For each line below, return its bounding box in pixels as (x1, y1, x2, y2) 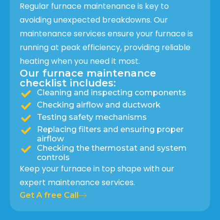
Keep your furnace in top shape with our (20, 163, 174, 174)
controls (37, 152, 70, 162)
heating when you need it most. (20, 55, 140, 67)
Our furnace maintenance (20, 67, 156, 79)
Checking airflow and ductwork (37, 100, 161, 110)
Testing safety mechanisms (37, 112, 147, 122)
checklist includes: (20, 77, 116, 89)
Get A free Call (20, 190, 79, 200)
